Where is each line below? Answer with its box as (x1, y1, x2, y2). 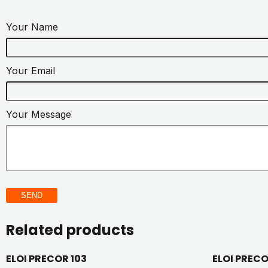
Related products (6, 220, 134, 240)
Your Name (6, 20, 58, 33)
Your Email (6, 64, 55, 77)
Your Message (6, 108, 71, 120)
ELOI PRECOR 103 (6, 251, 87, 266)
